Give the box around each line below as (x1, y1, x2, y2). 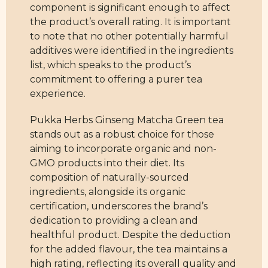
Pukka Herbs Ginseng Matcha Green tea (30, 114, 224, 126)
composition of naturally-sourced (30, 172, 189, 184)
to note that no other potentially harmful (30, 31, 229, 42)
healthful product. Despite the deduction (30, 229, 230, 241)
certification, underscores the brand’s (30, 200, 208, 212)
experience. (30, 88, 86, 100)
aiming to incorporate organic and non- (30, 143, 217, 155)
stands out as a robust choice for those (30, 129, 214, 141)
